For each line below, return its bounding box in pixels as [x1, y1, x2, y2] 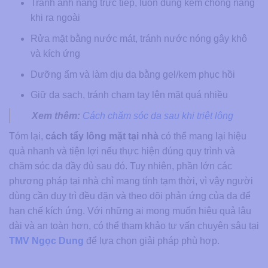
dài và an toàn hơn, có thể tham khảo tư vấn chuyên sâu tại [9, 221, 259, 232]
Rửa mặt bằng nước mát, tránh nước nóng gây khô [30, 33, 247, 44]
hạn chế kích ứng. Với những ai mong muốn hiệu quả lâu [9, 206, 251, 217]
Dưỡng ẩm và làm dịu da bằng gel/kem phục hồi [30, 69, 235, 80]
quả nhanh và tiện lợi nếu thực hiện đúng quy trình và [9, 146, 235, 157]
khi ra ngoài [30, 13, 80, 23]
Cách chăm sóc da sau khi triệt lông [83, 110, 233, 121]
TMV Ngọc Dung [9, 236, 84, 246]
